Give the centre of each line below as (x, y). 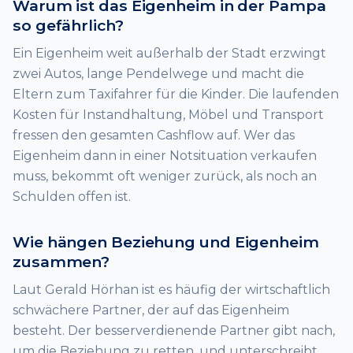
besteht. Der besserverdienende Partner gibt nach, (174, 330)
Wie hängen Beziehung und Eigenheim (166, 242)
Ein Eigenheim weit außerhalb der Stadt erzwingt (169, 53)
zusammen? (61, 262)
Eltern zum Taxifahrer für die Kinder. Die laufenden (176, 94)
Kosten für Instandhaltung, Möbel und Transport (168, 115)
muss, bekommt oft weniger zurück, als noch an (165, 176)
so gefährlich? (68, 26)
